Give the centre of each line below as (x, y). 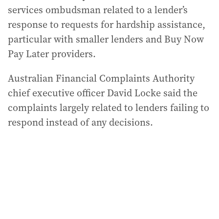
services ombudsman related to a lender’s (98, 10)
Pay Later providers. (52, 54)
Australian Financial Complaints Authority (101, 78)
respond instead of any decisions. (80, 122)
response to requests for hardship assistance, (107, 24)
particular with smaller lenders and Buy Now (106, 39)
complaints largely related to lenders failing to (109, 108)
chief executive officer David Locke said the (103, 93)
